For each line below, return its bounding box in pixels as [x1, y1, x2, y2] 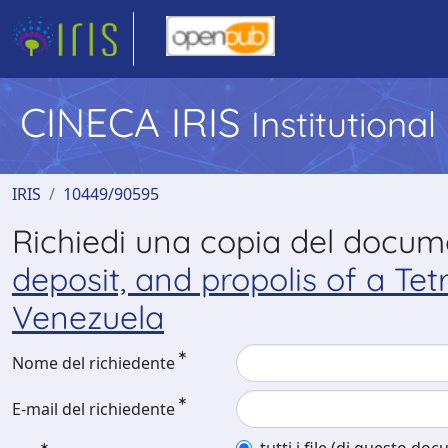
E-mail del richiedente [12, 398, 175, 420]
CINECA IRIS [20, 97, 251, 147]
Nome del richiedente [12, 352, 175, 374]
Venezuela [12, 297, 164, 337]
